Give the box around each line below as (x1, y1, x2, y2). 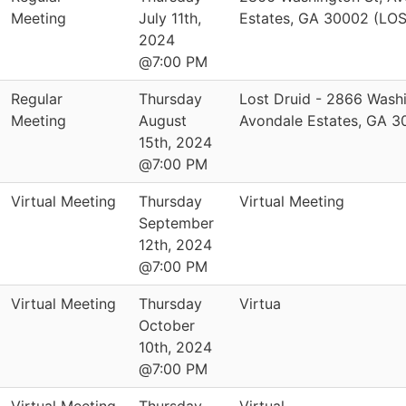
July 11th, (139, 9, 201, 27)
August (139, 111, 187, 130)
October (139, 316, 195, 334)
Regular (11, 90, 63, 108)
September (139, 214, 214, 232)
